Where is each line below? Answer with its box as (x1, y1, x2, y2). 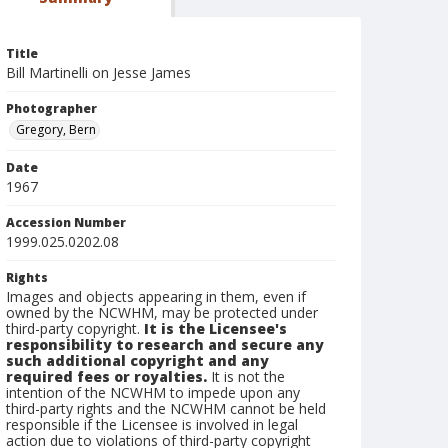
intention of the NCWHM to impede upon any (6, 383, 300, 402)
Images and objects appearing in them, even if (6, 287, 306, 306)
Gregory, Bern (16, 121, 96, 138)
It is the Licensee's (144, 319, 287, 338)
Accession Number (6, 214, 126, 231)
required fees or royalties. (6, 367, 207, 386)
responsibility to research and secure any (6, 335, 324, 354)
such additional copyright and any (6, 351, 269, 370)
